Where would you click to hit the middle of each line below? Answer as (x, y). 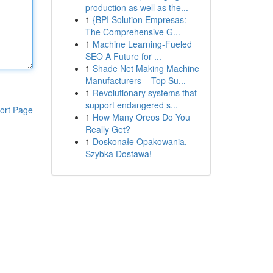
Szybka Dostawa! (118, 154)
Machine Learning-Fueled (142, 44)
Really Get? (108, 129)
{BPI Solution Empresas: (139, 19)
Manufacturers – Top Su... (135, 80)
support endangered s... (131, 105)
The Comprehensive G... (133, 32)
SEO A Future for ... (123, 56)
